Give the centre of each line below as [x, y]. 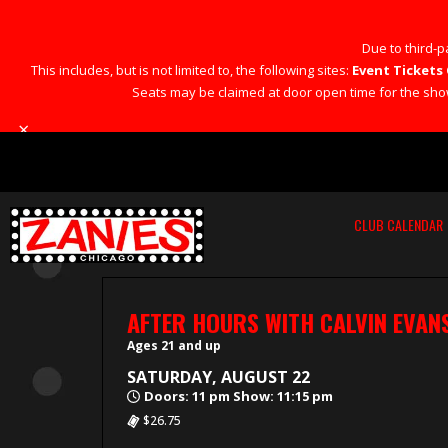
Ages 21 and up [174, 346]
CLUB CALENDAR [398, 225]
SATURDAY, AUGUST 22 [218, 377]
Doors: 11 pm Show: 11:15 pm [238, 396]
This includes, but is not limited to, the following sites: [191, 70]
